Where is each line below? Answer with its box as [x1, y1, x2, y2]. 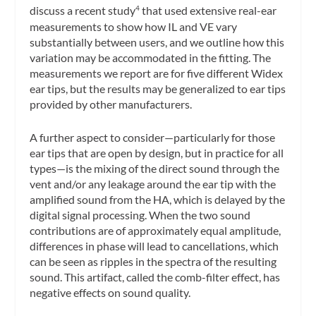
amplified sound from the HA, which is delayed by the [30, 193, 286, 207]
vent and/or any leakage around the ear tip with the [30, 177, 276, 191]
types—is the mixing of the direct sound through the [30, 162, 280, 176]
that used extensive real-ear [140, 4, 277, 18]
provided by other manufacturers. [30, 97, 193, 111]
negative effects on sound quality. [30, 286, 191, 300]
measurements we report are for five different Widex [30, 66, 284, 80]
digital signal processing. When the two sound [30, 208, 251, 222]
